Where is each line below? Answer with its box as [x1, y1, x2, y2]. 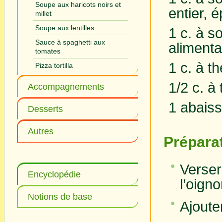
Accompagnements [28, 82, 104, 92]
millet [35, 9, 52, 17]
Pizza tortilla [35, 61, 73, 69]
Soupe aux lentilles [35, 24, 94, 32]
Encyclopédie [28, 169, 81, 179]
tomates [35, 47, 60, 55]
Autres [28, 126, 54, 136]
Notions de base [28, 192, 92, 202]
